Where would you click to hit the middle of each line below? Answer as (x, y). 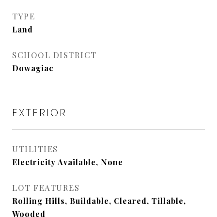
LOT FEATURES (46, 187)
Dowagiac (33, 68)
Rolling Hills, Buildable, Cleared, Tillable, (99, 201)
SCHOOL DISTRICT (54, 55)
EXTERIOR (39, 113)
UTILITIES (35, 149)
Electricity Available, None (68, 162)
